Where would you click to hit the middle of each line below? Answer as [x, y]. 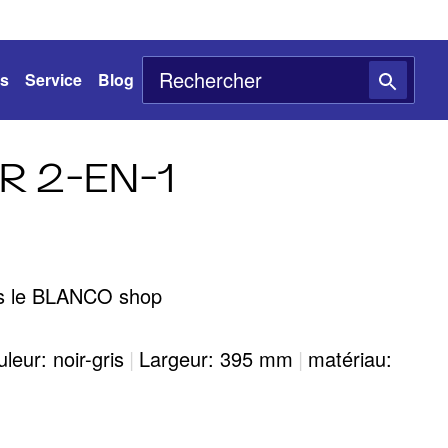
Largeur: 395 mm [216, 358]
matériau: [350, 358]
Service [53, 79]
